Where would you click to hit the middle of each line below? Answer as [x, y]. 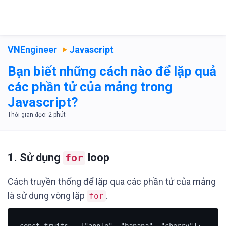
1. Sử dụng [35, 158]
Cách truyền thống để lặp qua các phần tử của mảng [112, 181]
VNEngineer [32, 50]
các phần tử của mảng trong [90, 87]
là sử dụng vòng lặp [47, 195]
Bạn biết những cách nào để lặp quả [112, 71]
